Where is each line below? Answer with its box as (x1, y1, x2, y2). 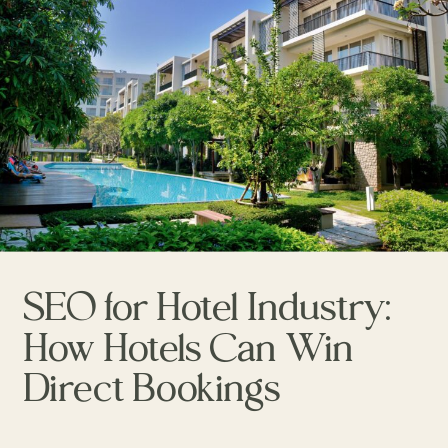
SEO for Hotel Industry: (23, 281, 393, 332)
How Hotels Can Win (23, 321, 355, 373)
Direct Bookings (23, 362, 281, 413)
